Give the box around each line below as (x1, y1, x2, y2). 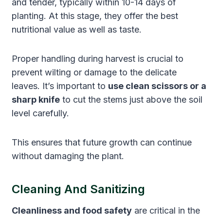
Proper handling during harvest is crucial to (12, 53, 183, 64)
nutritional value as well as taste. (12, 24, 142, 35)
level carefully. (12, 108, 69, 118)
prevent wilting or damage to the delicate (12, 67, 177, 77)
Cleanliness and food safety (12, 205, 132, 216)
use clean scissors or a (108, 80, 206, 91)
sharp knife (12, 94, 60, 105)
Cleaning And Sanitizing (12, 182, 145, 196)
